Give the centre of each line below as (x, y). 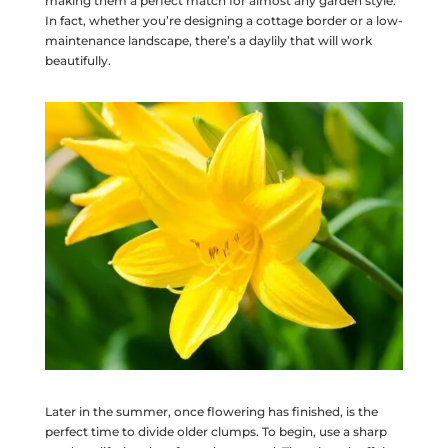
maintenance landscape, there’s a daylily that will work (208, 40)
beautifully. (77, 60)
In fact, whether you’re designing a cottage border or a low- (223, 20)
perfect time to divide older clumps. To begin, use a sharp (215, 432)
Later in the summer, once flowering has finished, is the (211, 412)
